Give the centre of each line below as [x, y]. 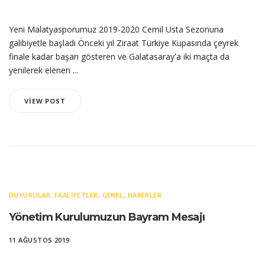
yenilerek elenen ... [43, 70]
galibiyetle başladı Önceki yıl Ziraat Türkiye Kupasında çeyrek [124, 43]
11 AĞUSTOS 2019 [39, 240]
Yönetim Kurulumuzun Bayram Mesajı [107, 217]
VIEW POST [45, 101]
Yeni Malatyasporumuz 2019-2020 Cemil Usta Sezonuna [116, 29]
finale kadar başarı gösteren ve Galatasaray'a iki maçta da [119, 56]
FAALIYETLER [76, 195]
